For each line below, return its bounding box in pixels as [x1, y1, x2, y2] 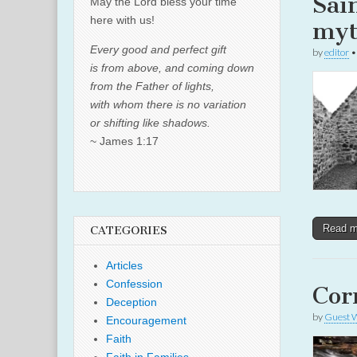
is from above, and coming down [90, 61, 254, 74]
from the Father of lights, [90, 80, 214, 92]
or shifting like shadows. [90, 116, 210, 129]
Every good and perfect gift [90, 43, 226, 56]
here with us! [90, 14, 155, 26]
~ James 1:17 [90, 135, 159, 147]
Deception [106, 296, 157, 308]
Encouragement [106, 314, 186, 327]
